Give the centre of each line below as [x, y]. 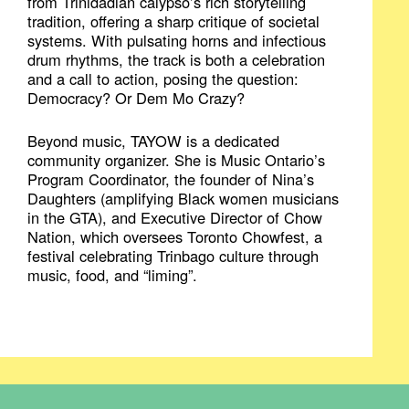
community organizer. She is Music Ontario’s [177, 159]
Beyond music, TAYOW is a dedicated [154, 140]
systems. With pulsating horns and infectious [177, 40]
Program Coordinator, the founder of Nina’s [171, 178]
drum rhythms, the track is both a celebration [177, 59]
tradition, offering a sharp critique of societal [174, 21]
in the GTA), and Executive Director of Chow [175, 217]
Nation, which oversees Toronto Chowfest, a [175, 236]
